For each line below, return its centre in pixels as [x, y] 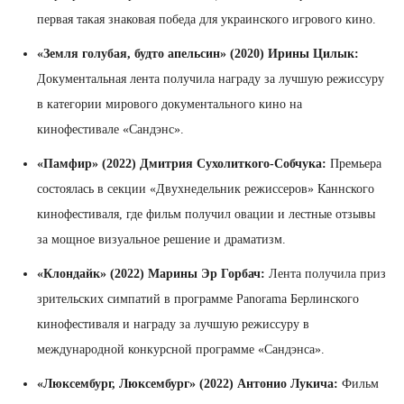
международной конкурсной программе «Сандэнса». [181, 349]
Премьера [354, 163]
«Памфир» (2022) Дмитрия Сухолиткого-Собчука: [182, 163]
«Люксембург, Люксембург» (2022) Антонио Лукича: [188, 383]
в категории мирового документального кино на [170, 104]
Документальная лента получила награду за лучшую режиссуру [211, 78]
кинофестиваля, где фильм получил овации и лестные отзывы [206, 214]
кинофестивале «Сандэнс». [110, 129]
